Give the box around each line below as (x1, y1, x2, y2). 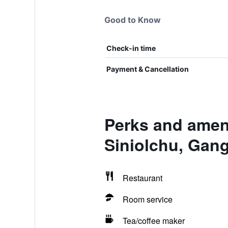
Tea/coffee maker (122, 215, 185, 226)
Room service (122, 193, 173, 205)
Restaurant (122, 172, 162, 184)
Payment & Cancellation (106, 65, 189, 73)
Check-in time (106, 44, 156, 52)
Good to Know (104, 15, 161, 25)
